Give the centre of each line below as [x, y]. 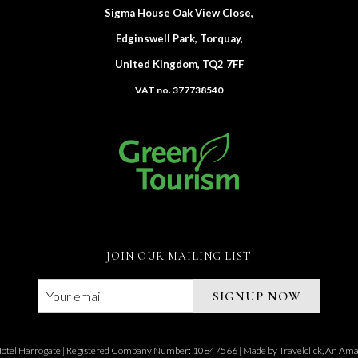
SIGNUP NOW [257, 296]
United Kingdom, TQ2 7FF [179, 64]
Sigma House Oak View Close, [179, 13]
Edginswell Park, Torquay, [179, 38]
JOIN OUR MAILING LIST [179, 256]
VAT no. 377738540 [179, 90]
